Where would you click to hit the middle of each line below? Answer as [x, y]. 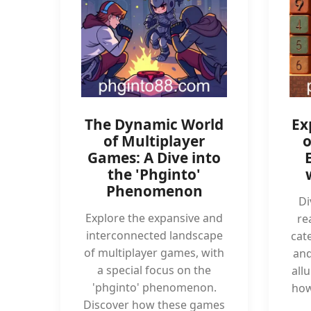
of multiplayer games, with [154, 253]
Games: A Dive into [154, 158]
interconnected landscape [154, 235]
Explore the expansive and [154, 218]
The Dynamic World [154, 124]
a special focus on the [154, 270]
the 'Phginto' [154, 174]
